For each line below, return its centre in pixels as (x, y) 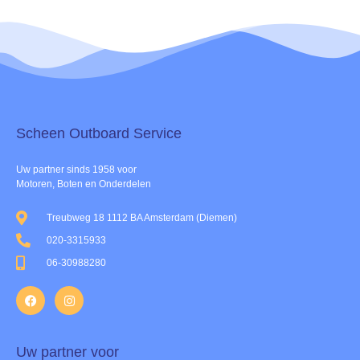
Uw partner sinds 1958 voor (76, 169)
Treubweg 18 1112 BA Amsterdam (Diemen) (141, 218)
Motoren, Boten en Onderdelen (84, 184)
